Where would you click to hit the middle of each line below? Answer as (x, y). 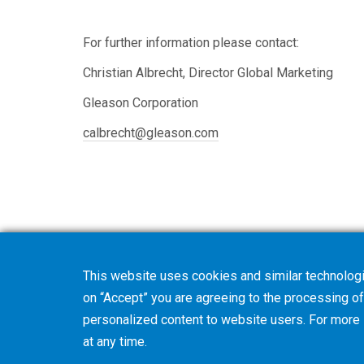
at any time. (115, 342)
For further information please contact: (191, 42)
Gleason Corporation (141, 102)
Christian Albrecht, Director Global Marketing (208, 72)
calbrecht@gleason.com (151, 132)
